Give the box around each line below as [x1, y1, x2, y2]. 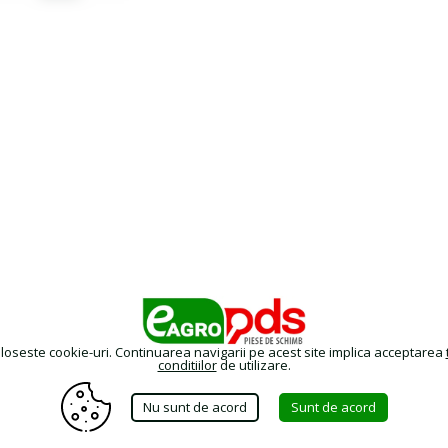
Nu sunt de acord [142, 397, 247, 416]
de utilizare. [216, 356, 291, 374]
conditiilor [157, 356, 217, 374]
